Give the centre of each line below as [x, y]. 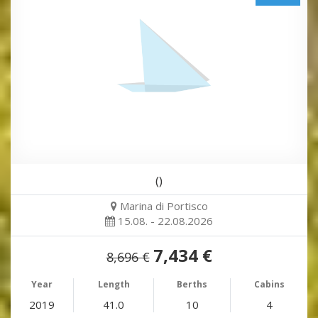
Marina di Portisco [164, 206]
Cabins [269, 285]
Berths [192, 285]
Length [114, 285]
